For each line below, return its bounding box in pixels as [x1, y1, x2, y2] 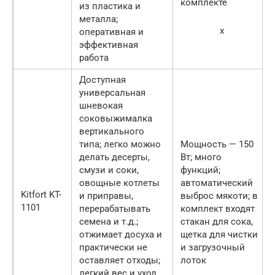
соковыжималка [79, 113, 152, 125]
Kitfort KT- [21, 189, 61, 201]
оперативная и [79, 26, 144, 38]
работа [79, 52, 109, 64]
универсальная [79, 87, 145, 99]
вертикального [79, 126, 144, 137]
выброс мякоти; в [180, 190, 258, 202]
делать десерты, [79, 152, 150, 163]
